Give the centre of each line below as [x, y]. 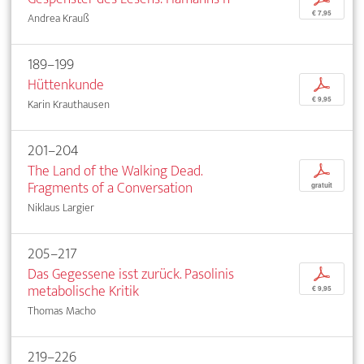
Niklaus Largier [61, 208]
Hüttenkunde [66, 85]
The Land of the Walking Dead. [115, 171]
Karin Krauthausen [69, 105]
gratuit [322, 186]
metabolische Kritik [83, 292]
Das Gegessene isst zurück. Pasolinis [131, 275]
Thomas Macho [62, 311]
